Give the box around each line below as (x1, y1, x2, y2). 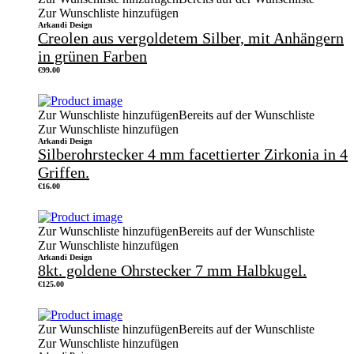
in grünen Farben (38, 47, 147, 65)
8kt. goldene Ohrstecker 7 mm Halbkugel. (38, 261, 307, 279)
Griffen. (38, 163, 89, 181)
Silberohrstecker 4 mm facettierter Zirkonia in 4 (38, 145, 348, 163)
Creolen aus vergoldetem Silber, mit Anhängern (38, 28, 344, 47)
